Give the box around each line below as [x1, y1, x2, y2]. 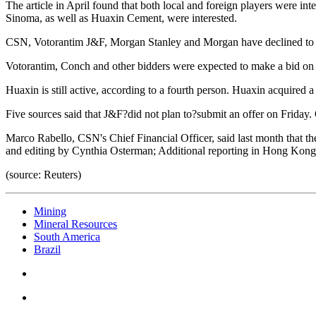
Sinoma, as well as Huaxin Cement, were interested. [6, 11, 237, 24]
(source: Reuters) [6, 168, 81, 181]
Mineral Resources [34, 217, 117, 230]
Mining [34, 205, 66, 217]
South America [34, 230, 100, 243]
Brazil [34, 243, 61, 255]
